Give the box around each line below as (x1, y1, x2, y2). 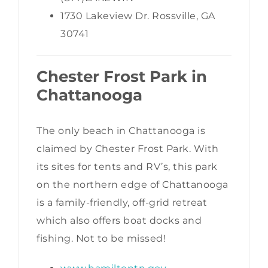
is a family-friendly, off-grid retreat (36, 196, 207, 208)
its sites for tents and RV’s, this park (36, 160, 218, 172)
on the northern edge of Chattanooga (36, 178, 229, 190)
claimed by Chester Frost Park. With (36, 142, 219, 154)
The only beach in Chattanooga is (36, 124, 205, 136)
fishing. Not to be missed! (36, 232, 166, 244)
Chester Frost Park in (36, 67, 207, 87)
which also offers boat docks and (36, 214, 202, 226)
